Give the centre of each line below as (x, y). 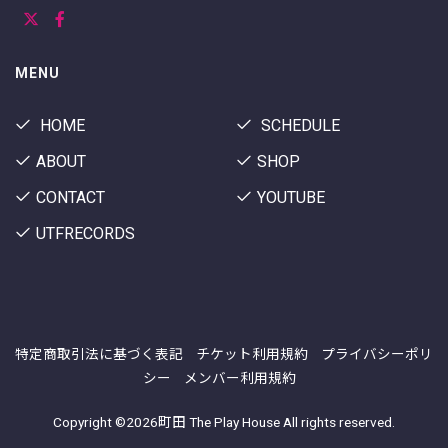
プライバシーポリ (377, 353)
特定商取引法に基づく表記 (99, 353)
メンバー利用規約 (239, 377)
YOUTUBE (291, 197)
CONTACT (70, 197)
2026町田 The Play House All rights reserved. (260, 421)
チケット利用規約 (252, 353)
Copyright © (89, 421)
